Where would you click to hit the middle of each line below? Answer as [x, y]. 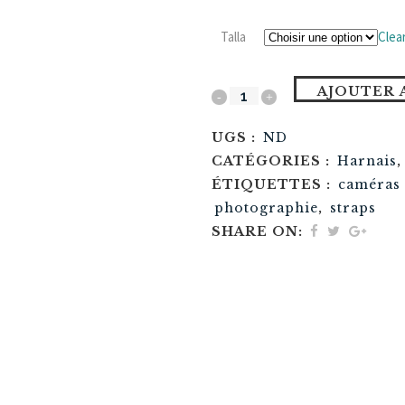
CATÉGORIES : [273, 161]
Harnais [367, 161]
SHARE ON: [257, 231]
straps [353, 208]
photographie [266, 208]
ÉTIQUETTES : [273, 184]
